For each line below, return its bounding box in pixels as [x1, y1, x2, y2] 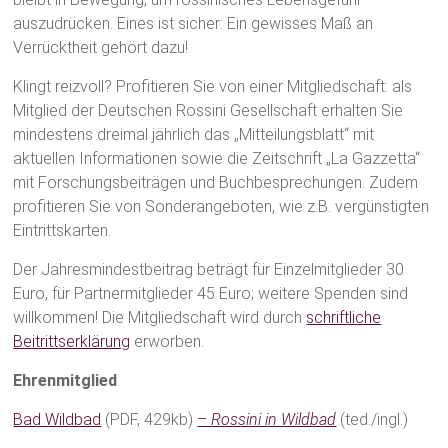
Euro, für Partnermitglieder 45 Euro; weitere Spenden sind [13, 284, 409, 303]
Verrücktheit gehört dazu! [13, 38, 189, 57]
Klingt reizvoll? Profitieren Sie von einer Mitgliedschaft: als [13, 77, 413, 96]
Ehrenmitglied [13, 371, 118, 390]
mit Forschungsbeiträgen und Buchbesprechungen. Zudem [13, 173, 419, 192]
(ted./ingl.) [336, 410, 409, 429]
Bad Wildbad [13, 410, 102, 429]
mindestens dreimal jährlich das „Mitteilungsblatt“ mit [13, 125, 375, 144]
